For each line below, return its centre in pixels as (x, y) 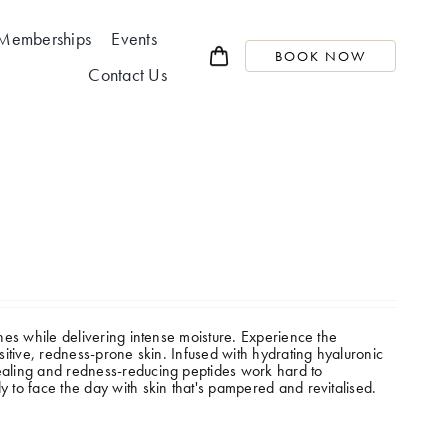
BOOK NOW (321, 56)
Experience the (287, 336)
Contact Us (127, 74)
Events (134, 38)
